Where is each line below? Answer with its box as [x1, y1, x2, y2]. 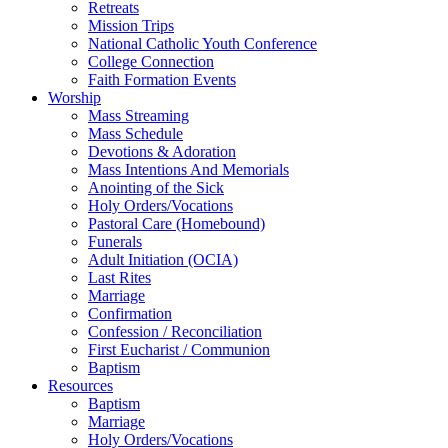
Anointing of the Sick [88, 178, 224, 196]
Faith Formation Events [88, 70, 236, 88]
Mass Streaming [88, 106, 189, 124]
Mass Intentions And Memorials [88, 160, 289, 178]
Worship [48, 88, 101, 106]
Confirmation [88, 304, 172, 322]
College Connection [88, 52, 214, 70]
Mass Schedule [88, 124, 183, 142]
